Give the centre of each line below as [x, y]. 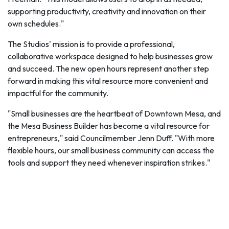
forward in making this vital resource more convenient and [108, 81]
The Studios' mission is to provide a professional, [91, 44]
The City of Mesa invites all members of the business [99, 183]
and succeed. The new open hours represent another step [108, 68]
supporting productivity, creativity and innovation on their [107, 11]
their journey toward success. [59, 220]
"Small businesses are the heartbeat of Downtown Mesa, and [114, 113]
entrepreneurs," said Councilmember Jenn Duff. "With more [111, 138]
